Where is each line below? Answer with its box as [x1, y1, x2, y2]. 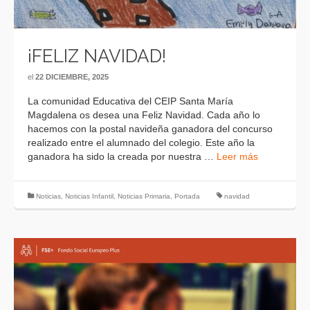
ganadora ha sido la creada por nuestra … [28, 150, 217, 162]
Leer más [217, 150, 258, 162]
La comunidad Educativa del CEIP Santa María [28, 95, 233, 107]
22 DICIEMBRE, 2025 [35, 72, 109, 81]
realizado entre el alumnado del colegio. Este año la [28, 136, 255, 148]
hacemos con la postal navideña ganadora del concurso [28, 122, 273, 134]
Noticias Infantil [65, 192, 113, 200]
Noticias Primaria [118, 192, 170, 200]
